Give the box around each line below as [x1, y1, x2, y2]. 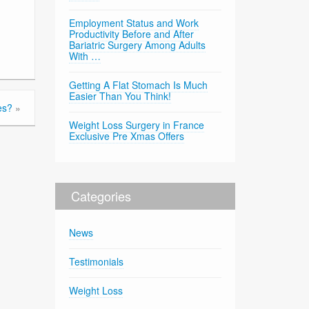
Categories [71, 187, 132, 206]
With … [69, 49, 101, 63]
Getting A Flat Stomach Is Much [69, 78, 208, 92]
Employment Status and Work [69, 16, 199, 30]
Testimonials [69, 255, 124, 269]
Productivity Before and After [69, 27, 195, 41]
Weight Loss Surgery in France [69, 118, 205, 132]
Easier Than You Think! [69, 89, 172, 103]
